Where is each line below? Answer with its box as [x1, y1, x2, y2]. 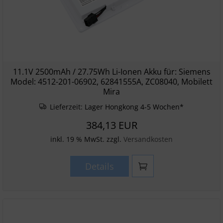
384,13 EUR [86, 118, 137, 132]
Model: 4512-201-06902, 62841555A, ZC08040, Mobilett [10, 76, 213, 87]
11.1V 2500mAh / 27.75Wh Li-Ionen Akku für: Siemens [12, 66, 211, 77]
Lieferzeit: [48, 102, 85, 111]
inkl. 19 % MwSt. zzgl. [50, 134, 123, 144]
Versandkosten [123, 134, 173, 144]
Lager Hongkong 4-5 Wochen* [85, 102, 184, 111]
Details [85, 160, 114, 172]
